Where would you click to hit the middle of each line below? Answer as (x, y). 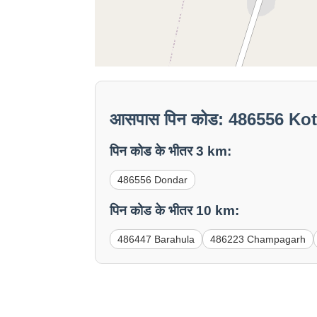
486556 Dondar (153, 180)
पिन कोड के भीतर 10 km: (175, 210)
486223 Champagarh (258, 239)
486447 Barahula (156, 239)
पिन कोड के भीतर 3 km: (171, 151)
